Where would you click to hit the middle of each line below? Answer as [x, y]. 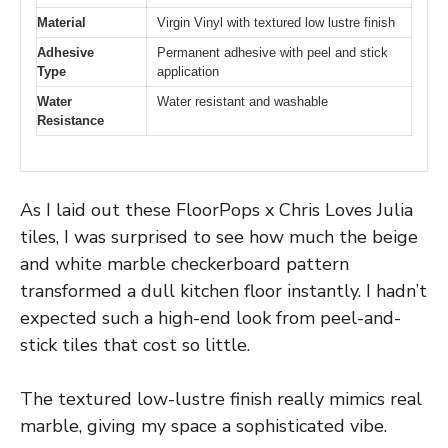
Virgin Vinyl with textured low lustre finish [276, 23]
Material [61, 23]
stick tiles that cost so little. [135, 344]
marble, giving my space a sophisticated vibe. [203, 425]
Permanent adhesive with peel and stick [272, 53]
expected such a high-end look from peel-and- [210, 317]
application [188, 72]
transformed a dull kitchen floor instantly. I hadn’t [223, 290]
